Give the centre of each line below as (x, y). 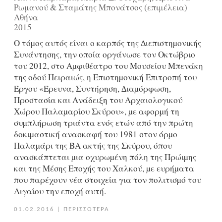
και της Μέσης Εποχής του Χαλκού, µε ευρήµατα (104, 168)
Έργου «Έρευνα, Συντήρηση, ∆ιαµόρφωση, (92, 89)
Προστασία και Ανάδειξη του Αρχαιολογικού (98, 100)
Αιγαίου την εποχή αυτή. (60, 191)
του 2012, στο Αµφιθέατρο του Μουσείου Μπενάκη (108, 66)
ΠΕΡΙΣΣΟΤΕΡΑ (86, 210)
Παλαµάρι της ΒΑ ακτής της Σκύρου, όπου (93, 146)
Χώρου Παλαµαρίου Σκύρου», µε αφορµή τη (96, 111)
